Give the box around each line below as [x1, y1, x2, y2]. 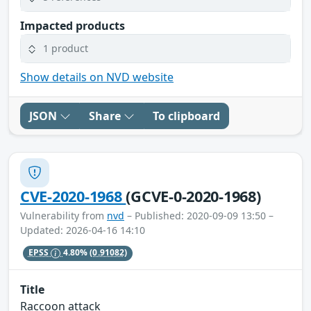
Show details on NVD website [20, 69, 174, 85]
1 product [43, 42, 88, 56]
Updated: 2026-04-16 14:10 [20, 223, 145, 237]
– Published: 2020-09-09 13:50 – [124, 208, 274, 222]
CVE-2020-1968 [20, 185, 126, 206]
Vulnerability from [20, 208, 107, 222]
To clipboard [153, 108, 220, 124]
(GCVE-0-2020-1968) [126, 185, 261, 206]
